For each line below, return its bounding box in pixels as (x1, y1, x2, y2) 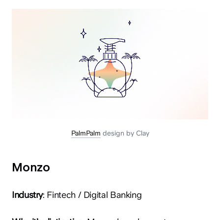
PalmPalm (71, 129, 101, 137)
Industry (12, 190, 43, 200)
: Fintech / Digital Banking (43, 190, 142, 200)
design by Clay (100, 129, 149, 137)
